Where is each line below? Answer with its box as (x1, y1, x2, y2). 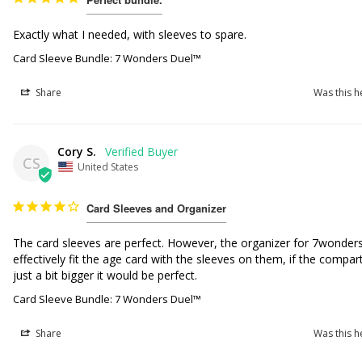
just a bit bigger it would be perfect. (13, 267, 198, 283)
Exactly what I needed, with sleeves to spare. (13, 26, 250, 42)
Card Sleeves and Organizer (86, 200, 227, 216)
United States (78, 159, 139, 174)
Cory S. (57, 143, 97, 159)
